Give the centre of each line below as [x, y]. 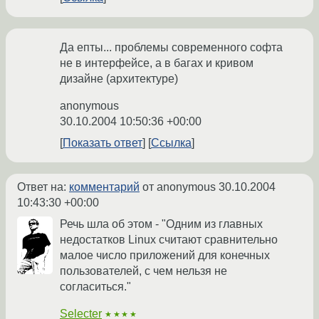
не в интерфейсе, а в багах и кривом [157, 63]
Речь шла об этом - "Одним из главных [161, 224]
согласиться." [95, 287]
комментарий [104, 187]
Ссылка [171, 143]
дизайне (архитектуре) [119, 79]
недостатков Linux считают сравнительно [169, 240]
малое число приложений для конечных [165, 256]
